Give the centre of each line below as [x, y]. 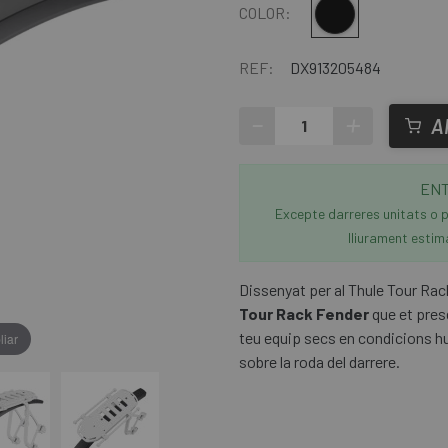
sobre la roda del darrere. [319, 361]
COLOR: [265, 12]
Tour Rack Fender [304, 313]
